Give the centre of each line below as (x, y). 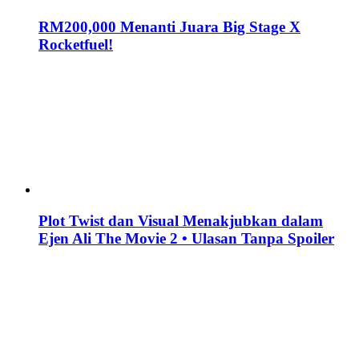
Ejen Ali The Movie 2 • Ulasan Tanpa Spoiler (186, 238)
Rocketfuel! (76, 45)
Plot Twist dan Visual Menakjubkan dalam (181, 220)
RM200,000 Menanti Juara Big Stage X (169, 27)
